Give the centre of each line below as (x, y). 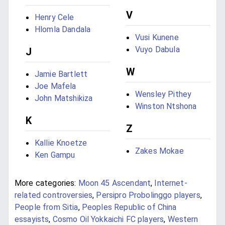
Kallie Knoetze (61, 143)
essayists (32, 219)
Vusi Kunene (157, 37)
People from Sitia (46, 207)
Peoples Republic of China (129, 207)
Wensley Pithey (163, 94)
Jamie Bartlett (61, 74)
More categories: (45, 183)
